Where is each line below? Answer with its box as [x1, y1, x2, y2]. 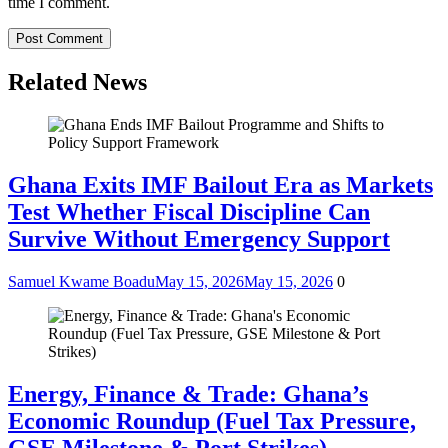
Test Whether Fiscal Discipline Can [8, 198, 370, 225]
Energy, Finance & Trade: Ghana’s [8, 380, 368, 407]
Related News [8, 69, 147, 96]
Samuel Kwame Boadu [8, 272, 155, 290]
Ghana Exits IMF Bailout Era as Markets [8, 171, 433, 198]
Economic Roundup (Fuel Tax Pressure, [8, 407, 416, 434]
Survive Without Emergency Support [8, 225, 390, 252]
